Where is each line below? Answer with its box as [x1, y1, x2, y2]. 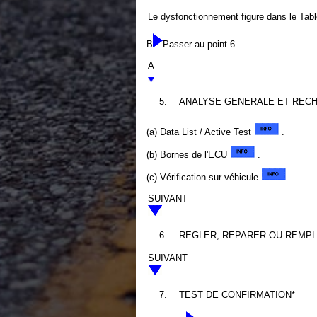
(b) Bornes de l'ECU [146, 149, 230, 160]
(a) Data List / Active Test [146, 127, 254, 137]
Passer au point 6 [163, 39, 235, 50]
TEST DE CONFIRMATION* [179, 289, 295, 300]
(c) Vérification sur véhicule [146, 172, 261, 183]
